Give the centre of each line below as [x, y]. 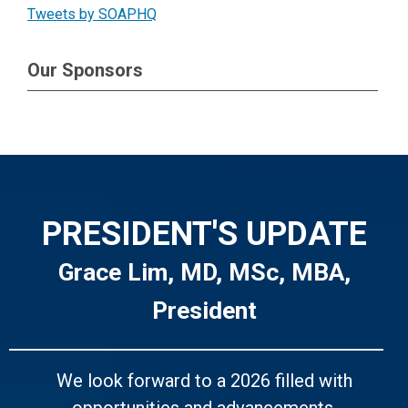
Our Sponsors [85, 70]
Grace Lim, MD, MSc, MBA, [204, 272]
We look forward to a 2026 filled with [204, 381]
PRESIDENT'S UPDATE [204, 234]
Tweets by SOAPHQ [92, 14]
